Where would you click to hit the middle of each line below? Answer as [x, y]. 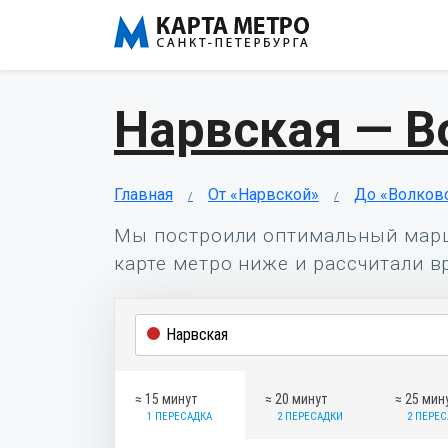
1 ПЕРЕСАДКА [179, 416]
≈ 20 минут [296, 399]
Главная [143, 194]
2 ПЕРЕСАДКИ [310, 416]
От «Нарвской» [263, 194]
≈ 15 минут [166, 399]
